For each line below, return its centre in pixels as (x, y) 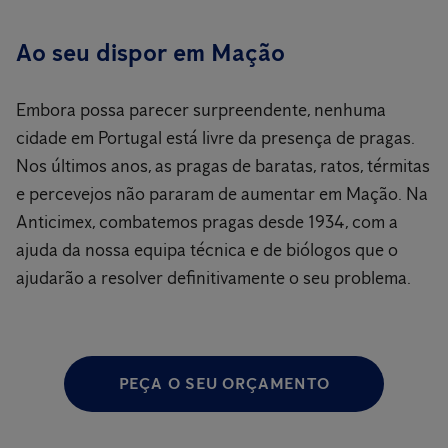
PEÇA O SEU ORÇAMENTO (224, 383)
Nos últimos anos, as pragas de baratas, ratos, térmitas (223, 166)
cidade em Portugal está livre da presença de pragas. (215, 138)
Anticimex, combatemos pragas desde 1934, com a (207, 222)
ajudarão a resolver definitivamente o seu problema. (213, 278)
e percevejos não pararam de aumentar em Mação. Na (222, 194)
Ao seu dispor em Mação (150, 52)
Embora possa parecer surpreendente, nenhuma (201, 110)
